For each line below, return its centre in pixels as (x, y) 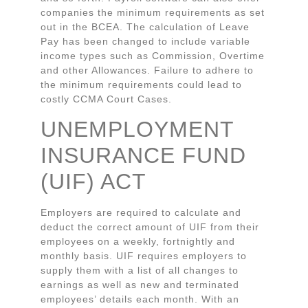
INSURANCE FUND (143, 156)
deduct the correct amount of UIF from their (150, 227)
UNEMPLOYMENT (137, 130)
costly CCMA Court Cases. (106, 99)
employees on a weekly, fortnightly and (138, 242)
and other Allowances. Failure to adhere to (147, 70)
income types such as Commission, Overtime (153, 55)
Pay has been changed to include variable (145, 41)
